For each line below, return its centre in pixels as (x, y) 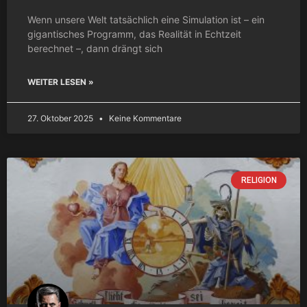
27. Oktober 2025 (61, 118)
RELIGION (259, 180)
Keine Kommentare (144, 118)
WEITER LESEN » (61, 82)
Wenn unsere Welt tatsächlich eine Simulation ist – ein (146, 19)
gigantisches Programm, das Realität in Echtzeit (134, 34)
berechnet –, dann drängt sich (95, 48)
